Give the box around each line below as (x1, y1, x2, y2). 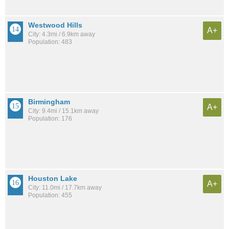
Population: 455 (28, 192, 72, 199)
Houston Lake (28, 174, 77, 183)
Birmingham (28, 97, 70, 106)
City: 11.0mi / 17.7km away (28, 184, 102, 192)
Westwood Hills (28, 20, 82, 29)
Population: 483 (28, 38, 72, 45)
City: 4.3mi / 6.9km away (28, 30, 95, 38)
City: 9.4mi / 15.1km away (28, 107, 99, 114)
